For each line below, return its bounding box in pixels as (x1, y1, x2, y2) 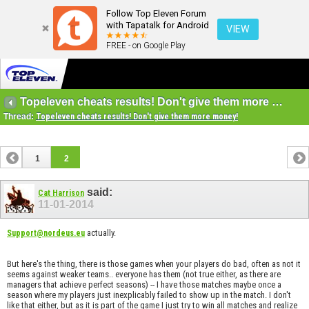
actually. (85, 227, 116, 238)
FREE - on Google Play (106, 41, 186, 50)
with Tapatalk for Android (106, 20, 209, 30)
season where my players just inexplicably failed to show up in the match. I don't (7, 289, 291, 300)
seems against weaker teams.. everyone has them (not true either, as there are (7, 268, 281, 279)
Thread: (3, 112, 36, 122)
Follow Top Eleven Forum (106, 8, 206, 19)
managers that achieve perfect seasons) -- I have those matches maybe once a (7, 279, 281, 290)
